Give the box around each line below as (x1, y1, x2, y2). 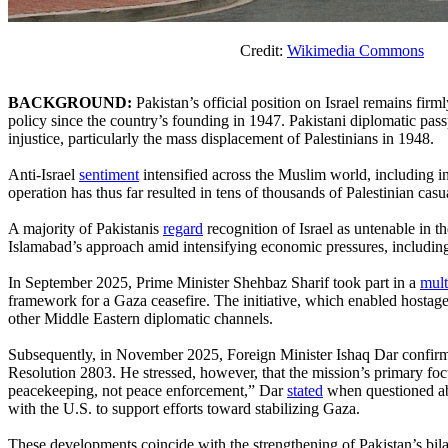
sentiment (79, 165, 139, 183)
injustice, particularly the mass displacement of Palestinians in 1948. (8, 129, 434, 147)
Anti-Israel (8, 165, 79, 183)
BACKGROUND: (8, 93, 132, 111)
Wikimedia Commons (287, 41, 424, 59)
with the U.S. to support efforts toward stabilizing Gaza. (8, 399, 360, 417)
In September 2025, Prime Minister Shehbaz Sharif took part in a (8, 273, 420, 291)
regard (163, 219, 203, 237)
